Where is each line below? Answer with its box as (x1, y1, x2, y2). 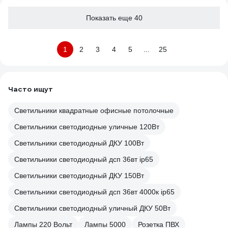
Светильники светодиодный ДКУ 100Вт (14, 139, 144, 147)
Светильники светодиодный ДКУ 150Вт (14, 172, 144, 180)
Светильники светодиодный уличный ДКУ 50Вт (14, 204, 170, 212)
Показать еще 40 (85, 14, 142, 22)
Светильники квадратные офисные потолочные (14, 106, 174, 115)
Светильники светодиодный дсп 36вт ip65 (14, 155, 153, 163)
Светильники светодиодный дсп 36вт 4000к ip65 (14, 188, 175, 196)
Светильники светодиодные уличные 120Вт (14, 123, 159, 131)
